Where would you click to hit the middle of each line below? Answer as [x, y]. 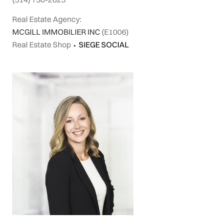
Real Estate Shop [42, 45]
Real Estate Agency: [47, 19]
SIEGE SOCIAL [104, 45]
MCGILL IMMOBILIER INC [57, 32]
